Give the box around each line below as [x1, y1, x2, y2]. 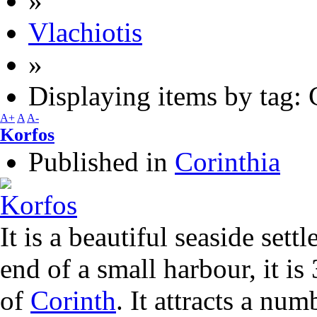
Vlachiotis [28, 17, 142, 47]
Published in [28, 146, 168, 177]
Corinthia [175, 146, 280, 177]
